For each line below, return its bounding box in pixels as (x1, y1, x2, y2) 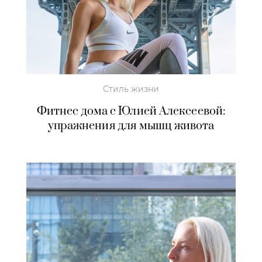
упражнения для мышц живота (47, 118, 215, 133)
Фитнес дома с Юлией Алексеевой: (36, 104, 226, 119)
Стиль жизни (103, 83, 159, 94)
